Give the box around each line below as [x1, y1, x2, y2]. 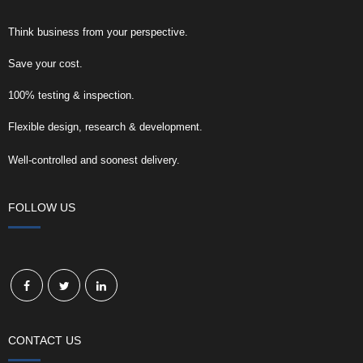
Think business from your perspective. [8, 25, 188, 38]
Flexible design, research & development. [8, 120, 203, 133]
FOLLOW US [8, 200, 75, 214]
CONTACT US [8, 333, 81, 347]
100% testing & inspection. [8, 88, 135, 101]
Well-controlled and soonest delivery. [8, 153, 180, 166]
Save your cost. [8, 57, 83, 70]
